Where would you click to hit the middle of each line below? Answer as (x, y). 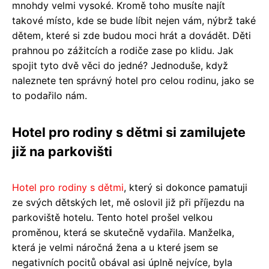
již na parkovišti (62, 151)
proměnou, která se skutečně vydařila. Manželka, (123, 232)
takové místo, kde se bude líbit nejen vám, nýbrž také (134, 20)
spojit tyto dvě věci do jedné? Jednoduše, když (120, 65)
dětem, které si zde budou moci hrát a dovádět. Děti (131, 35)
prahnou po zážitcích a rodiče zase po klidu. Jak (123, 50)
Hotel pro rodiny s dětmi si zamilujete (129, 132)
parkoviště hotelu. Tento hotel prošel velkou (112, 217)
